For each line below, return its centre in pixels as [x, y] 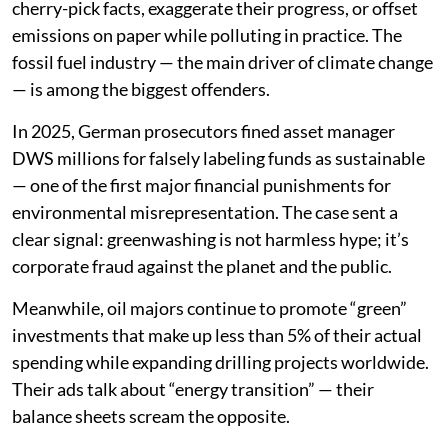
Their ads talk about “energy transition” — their [193, 389]
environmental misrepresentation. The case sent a [205, 212]
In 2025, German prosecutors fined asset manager [203, 131]
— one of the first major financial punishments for [201, 185]
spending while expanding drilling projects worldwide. [220, 362]
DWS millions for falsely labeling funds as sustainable [218, 158]
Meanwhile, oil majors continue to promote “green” [209, 308]
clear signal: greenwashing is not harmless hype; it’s [210, 239]
